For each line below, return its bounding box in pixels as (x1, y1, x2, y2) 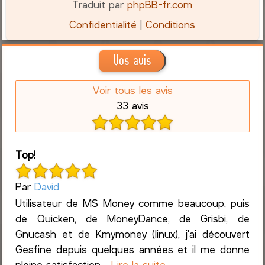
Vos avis (113, 54, 151, 68)
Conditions (146, 18, 196, 31)
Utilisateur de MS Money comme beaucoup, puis (15, 196, 250, 209)
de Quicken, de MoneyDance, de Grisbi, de (15, 211, 250, 225)
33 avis (116, 98, 149, 112)
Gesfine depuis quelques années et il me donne (15, 242, 250, 256)
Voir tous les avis (92, 83, 173, 96)
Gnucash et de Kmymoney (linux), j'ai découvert (15, 227, 250, 240)
